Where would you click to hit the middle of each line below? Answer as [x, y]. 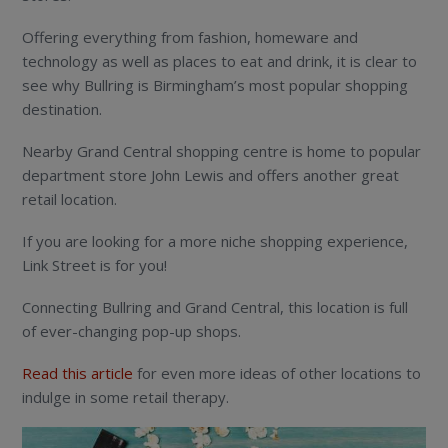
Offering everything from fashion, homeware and [190, 36]
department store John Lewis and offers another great [211, 174]
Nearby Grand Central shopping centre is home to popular [222, 150]
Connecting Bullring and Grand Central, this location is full [215, 306]
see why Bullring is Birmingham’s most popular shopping [215, 84]
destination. [62, 108]
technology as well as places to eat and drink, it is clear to [220, 60]
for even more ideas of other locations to [277, 372]
